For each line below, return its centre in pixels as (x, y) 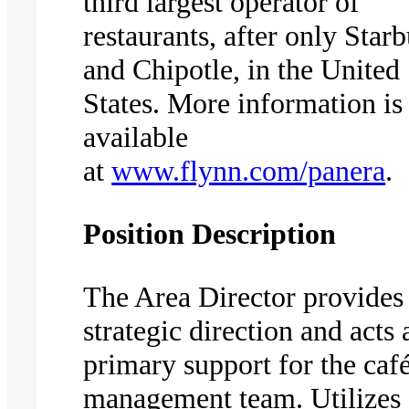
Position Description (210, 233)
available (136, 136)
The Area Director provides (244, 296)
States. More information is (243, 103)
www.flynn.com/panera (249, 170)
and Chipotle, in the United (242, 69)
